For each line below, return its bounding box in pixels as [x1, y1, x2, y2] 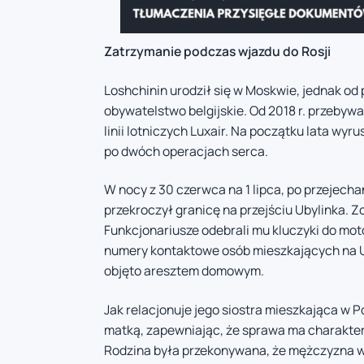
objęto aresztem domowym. [104, 262, 264, 280]
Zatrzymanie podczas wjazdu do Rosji [104, 42, 331, 61]
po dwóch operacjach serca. [104, 141, 268, 160]
